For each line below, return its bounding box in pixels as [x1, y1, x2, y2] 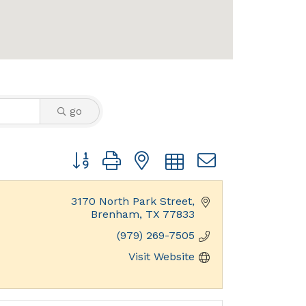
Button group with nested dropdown [65, 149, 256, 163]
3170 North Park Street [71, 195, 192, 208]
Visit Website [128, 250, 195, 264]
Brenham [91, 208, 139, 221]
